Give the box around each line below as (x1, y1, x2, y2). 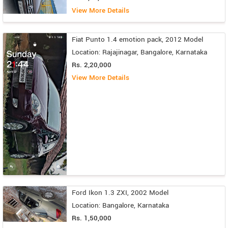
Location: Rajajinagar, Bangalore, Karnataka (72, 47, 207, 58)
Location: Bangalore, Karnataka (72, 201, 169, 210)
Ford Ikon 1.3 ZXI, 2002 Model (72, 188, 168, 197)
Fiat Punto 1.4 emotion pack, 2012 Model (72, 35, 203, 45)
